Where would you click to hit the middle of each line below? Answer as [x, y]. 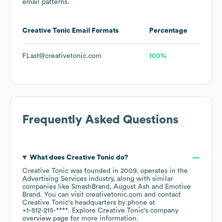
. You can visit [63, 195]
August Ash [132, 187]
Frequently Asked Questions [100, 120]
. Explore [83, 211]
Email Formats [95, 31]
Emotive [178, 187]
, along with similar [143, 179]
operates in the [164, 171]
